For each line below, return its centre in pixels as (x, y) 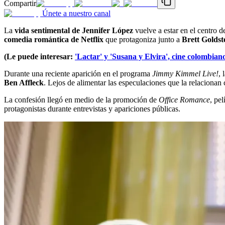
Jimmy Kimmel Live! (185, 73)
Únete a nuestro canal (76, 13)
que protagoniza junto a (143, 39)
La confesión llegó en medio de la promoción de (81, 99)
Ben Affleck (24, 82)
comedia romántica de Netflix (54, 39)
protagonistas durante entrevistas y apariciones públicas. (92, 108)
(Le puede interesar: (39, 56)
